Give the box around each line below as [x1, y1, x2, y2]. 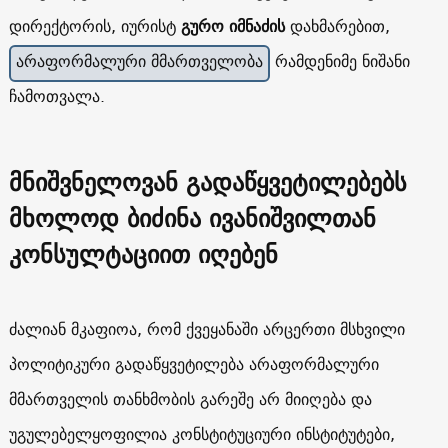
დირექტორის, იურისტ [8, 11, 176, 40]
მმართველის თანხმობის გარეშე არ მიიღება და [8, 384, 372, 413]
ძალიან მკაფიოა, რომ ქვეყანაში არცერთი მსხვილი [8, 314, 405, 343]
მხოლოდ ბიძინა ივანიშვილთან [8, 196, 376, 239]
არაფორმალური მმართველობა [15, 46, 263, 75]
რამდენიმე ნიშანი [269, 46, 410, 75]
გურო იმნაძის [175, 11, 285, 40]
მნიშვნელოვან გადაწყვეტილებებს [8, 160, 407, 203]
